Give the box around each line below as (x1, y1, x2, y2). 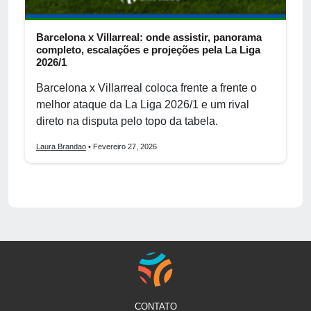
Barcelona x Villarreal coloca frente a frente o (36, 81, 257, 94)
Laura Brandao (36, 142, 86, 151)
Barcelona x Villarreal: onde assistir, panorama (36, 31, 262, 43)
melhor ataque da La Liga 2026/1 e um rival (36, 98, 249, 110)
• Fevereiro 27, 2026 (86, 142, 157, 151)
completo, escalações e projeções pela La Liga (36, 43, 260, 56)
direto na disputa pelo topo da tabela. (36, 115, 218, 127)
